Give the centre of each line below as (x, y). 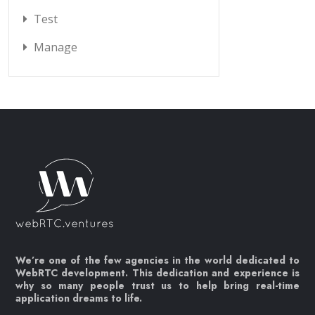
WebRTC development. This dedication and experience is (157, 273)
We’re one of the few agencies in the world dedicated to (157, 261)
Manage (56, 47)
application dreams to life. (79, 298)
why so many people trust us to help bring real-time (157, 286)
